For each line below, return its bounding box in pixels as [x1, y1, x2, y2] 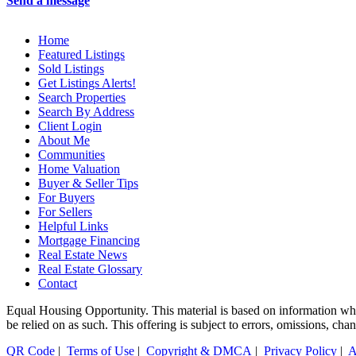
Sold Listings [38, 61, 104, 75]
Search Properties [38, 90, 126, 104]
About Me [38, 133, 90, 147]
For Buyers [38, 190, 95, 204]
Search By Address [38, 104, 134, 118]
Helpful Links [38, 219, 108, 233]
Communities [38, 147, 105, 161]
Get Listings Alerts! [38, 75, 136, 90]
